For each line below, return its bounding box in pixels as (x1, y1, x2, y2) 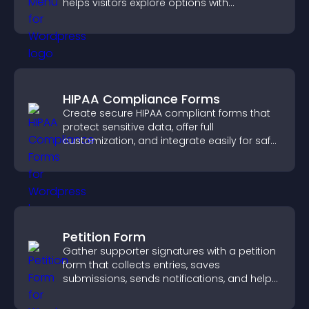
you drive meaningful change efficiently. (63, 286, 259, 299)
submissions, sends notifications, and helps (63, 272, 277, 286)
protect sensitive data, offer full (63, 120, 214, 134)
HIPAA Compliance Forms (63, 90, 220, 108)
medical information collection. (63, 148, 217, 161)
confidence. (63, 10, 121, 23)
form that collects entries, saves (63, 258, 220, 272)
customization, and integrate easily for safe (63, 134, 277, 148)
